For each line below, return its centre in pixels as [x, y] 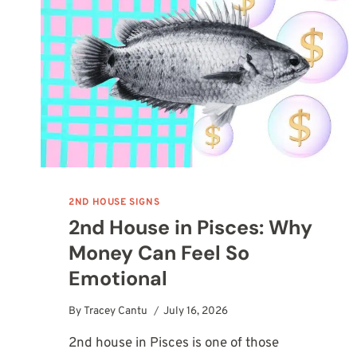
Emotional [118, 279]
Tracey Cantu [116, 311]
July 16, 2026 [196, 311]
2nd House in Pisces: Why [191, 228]
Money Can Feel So [159, 253]
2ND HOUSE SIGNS [114, 203]
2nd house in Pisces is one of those [174, 343]
